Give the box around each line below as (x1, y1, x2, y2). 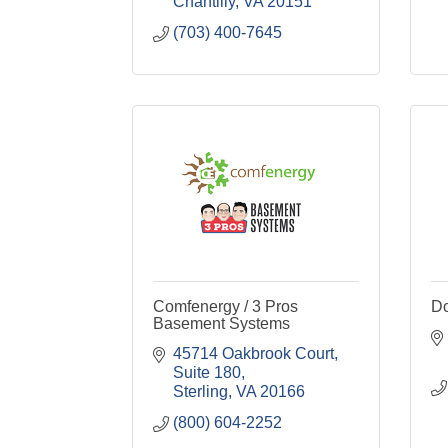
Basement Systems (153, 315, 290, 332)
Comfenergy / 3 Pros (153, 298, 298, 315)
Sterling (173, 383, 228, 400)
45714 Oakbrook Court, (173, 345, 338, 362)
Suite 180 (173, 364, 241, 381)
